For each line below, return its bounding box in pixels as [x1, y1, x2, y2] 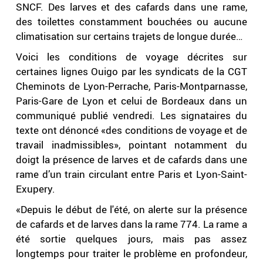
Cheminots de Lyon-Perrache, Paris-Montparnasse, [16, 79, 247, 93]
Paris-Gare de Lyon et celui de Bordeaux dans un [16, 94, 247, 108]
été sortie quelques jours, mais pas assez [16, 232, 247, 246]
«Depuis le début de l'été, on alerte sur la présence [16, 203, 247, 217]
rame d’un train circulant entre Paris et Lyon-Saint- [16, 167, 247, 181]
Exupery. [16, 182, 56, 196]
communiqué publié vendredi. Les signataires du [16, 109, 247, 123]
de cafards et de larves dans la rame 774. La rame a [16, 217, 247, 231]
